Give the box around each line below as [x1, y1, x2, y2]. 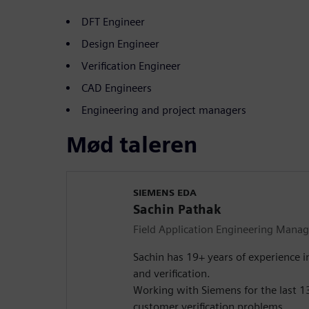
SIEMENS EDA [133, 186, 197, 198]
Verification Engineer [81, 59, 181, 72]
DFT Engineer [81, 14, 145, 28]
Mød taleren [66, 130, 197, 158]
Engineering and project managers [81, 103, 246, 117]
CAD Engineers [81, 81, 152, 94]
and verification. [133, 266, 210, 280]
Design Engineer [81, 37, 159, 50]
